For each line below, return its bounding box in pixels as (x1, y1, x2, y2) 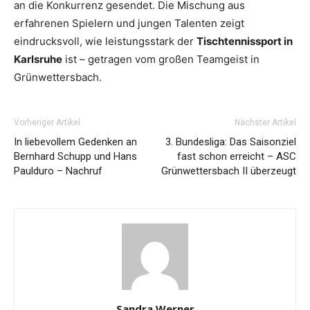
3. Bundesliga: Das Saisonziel (165, 136, 296, 149)
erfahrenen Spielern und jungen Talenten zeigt (14, 17, 244, 30)
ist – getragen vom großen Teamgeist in (62, 53, 259, 66)
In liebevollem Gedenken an (14, 136, 137, 149)
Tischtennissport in (197, 35, 293, 48)
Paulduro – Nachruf (14, 165, 102, 178)
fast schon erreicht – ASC (177, 150, 296, 163)
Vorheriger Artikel (14, 118, 80, 128)
